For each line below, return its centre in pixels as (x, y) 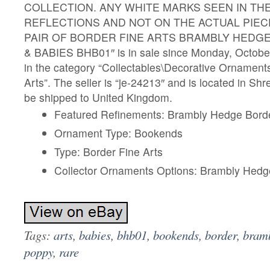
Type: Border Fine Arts (108, 151)
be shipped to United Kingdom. (98, 97)
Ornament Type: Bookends (118, 133)
